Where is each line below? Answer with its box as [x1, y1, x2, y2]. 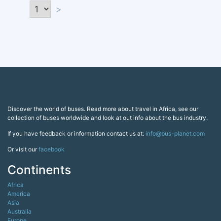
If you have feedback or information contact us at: [7, 130, 146, 138]
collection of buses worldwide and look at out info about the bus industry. [7, 114, 208, 122]
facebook [38, 146, 65, 153]
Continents [7, 162, 71, 178]
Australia [7, 208, 32, 216]
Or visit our [7, 146, 38, 153]
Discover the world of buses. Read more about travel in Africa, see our [7, 105, 198, 113]
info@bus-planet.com [146, 130, 205, 138]
